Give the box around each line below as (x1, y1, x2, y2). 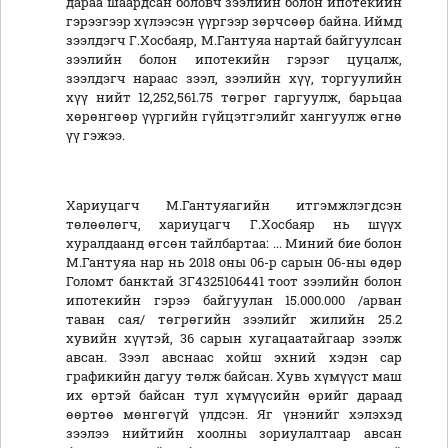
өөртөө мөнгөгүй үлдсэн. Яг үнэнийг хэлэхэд (66, 406, 402, 423)
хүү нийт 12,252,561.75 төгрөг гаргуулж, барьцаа (66, 89, 402, 106)
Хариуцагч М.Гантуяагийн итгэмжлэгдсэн (66, 197, 402, 214)
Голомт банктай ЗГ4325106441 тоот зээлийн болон (66, 273, 402, 290)
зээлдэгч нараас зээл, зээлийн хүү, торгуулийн (66, 70, 402, 87)
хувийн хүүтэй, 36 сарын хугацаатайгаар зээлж (66, 330, 402, 347)
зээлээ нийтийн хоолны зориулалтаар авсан (66, 425, 402, 442)
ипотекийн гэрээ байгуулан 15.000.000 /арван (66, 292, 402, 309)
